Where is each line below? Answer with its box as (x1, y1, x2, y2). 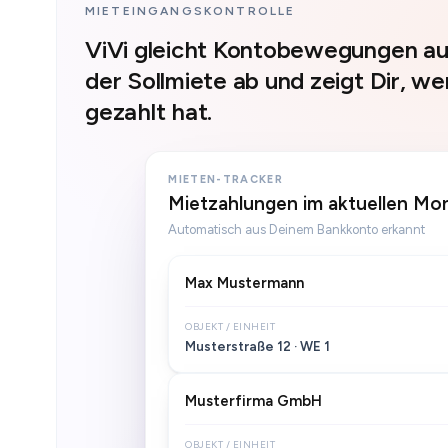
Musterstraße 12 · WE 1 (185, 338, 331, 354)
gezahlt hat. (85, 97, 213, 126)
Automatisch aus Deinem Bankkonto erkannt (168, 222, 426, 237)
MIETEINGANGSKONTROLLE (85, 4, 296, 18)
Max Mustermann (185, 274, 305, 292)
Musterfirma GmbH (185, 392, 323, 410)
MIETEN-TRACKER (168, 173, 283, 186)
